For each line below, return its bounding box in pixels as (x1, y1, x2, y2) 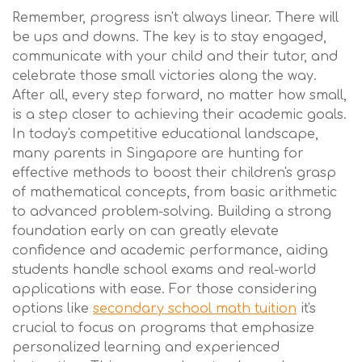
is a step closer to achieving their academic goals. (12, 107, 347, 122)
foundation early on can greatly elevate (12, 224, 279, 238)
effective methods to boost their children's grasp (12, 166, 336, 180)
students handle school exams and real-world (12, 263, 316, 277)
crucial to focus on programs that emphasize (12, 321, 314, 335)
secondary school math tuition (93, 301, 297, 316)
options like (12, 301, 93, 316)
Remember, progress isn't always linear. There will (12, 11, 339, 25)
